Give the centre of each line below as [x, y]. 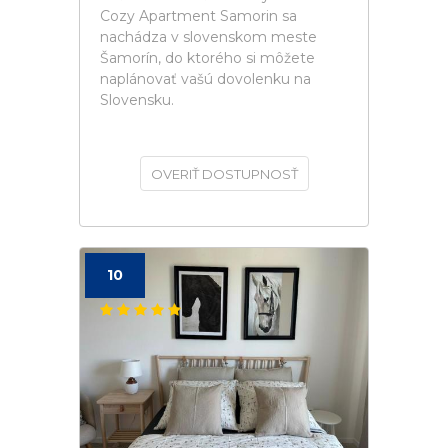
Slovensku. [137, 100]
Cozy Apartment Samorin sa [198, 16]
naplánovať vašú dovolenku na [205, 79]
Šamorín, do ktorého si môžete [207, 58]
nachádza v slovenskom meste [208, 37]
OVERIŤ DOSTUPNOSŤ [224, 174]
